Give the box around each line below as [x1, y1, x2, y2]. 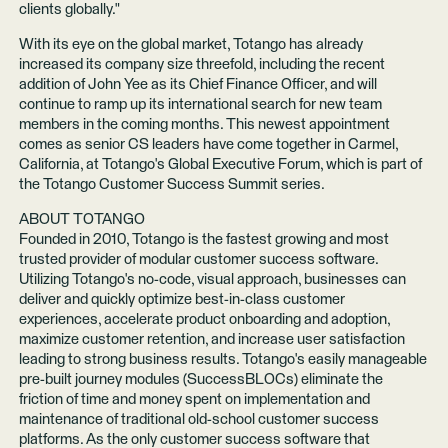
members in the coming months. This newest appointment [18, 116, 390, 132]
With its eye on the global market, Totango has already [18, 36, 363, 52]
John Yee [84, 76, 148, 92]
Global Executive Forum [164, 156, 320, 172]
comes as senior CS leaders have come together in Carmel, [18, 136, 398, 152]
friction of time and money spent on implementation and [18, 391, 370, 407]
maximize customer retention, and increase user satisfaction [18, 331, 405, 347]
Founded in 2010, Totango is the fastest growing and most [18, 231, 389, 247]
